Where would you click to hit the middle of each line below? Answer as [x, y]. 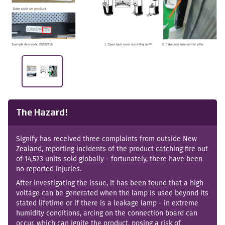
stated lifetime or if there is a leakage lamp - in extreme [107, 203]
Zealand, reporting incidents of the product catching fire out [112, 148]
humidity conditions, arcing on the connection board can [107, 213]
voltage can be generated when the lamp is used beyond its [112, 193]
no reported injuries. [49, 168]
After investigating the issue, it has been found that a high [110, 183]
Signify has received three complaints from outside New [106, 138]
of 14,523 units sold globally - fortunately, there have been [109, 158]
